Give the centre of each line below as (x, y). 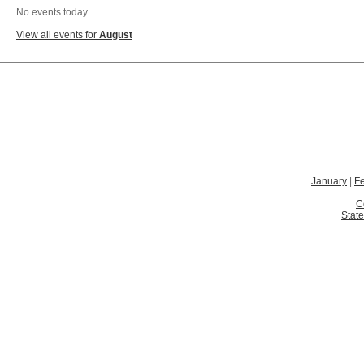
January (329, 181)
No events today (52, 12)
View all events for (58, 35)
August (116, 35)
